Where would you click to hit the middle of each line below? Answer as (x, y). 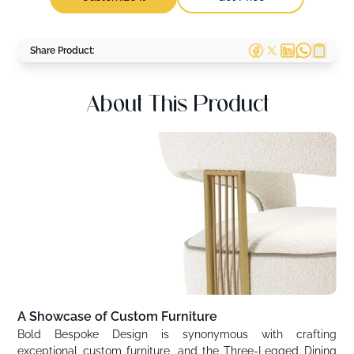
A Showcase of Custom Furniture (118, 317)
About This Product (177, 103)
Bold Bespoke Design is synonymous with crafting (177, 335)
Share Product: (63, 50)
